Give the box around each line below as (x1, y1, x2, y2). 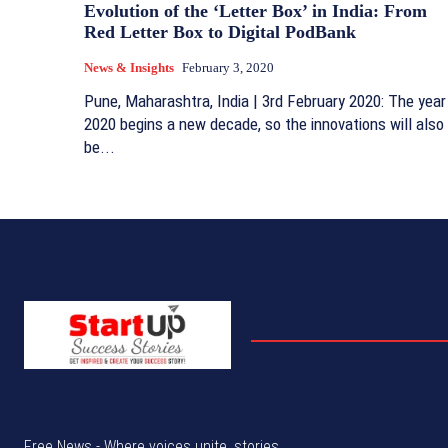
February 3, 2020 (182, 60, 274, 75)
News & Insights (84, 60, 174, 75)
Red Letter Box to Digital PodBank (84, 22, 356, 42)
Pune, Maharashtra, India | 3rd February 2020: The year (84, 91, 446, 111)
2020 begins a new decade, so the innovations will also (84, 114, 444, 134)
